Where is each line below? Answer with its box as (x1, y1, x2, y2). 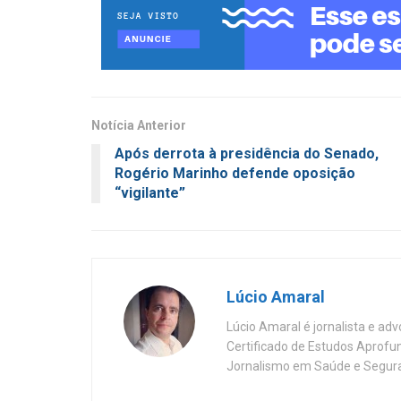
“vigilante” (115, 183, 185, 201)
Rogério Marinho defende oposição (115, 164, 355, 182)
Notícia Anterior (91, 117, 186, 132)
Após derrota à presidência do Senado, (115, 144, 379, 162)
